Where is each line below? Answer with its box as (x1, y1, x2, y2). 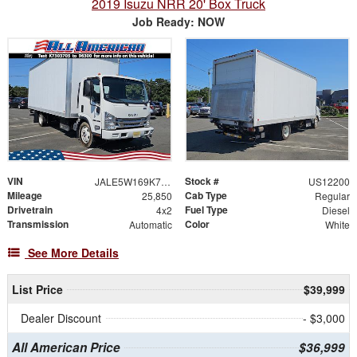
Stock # (185, 174, 219, 189)
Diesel (321, 203, 350, 218)
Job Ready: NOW (132, 13, 225, 29)
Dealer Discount (21, 310, 101, 327)
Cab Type (185, 188, 227, 203)
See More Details (28, 245, 119, 261)
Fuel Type (185, 202, 228, 218)
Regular (314, 189, 350, 203)
